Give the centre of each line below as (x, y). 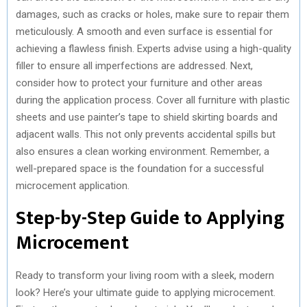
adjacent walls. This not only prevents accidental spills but (146, 134)
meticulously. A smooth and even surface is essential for (144, 31)
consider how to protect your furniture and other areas (139, 83)
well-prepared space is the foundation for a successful (140, 168)
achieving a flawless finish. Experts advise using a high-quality (153, 48)
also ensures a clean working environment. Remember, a (143, 151)
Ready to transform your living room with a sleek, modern (145, 275)
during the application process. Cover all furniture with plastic (153, 100)
